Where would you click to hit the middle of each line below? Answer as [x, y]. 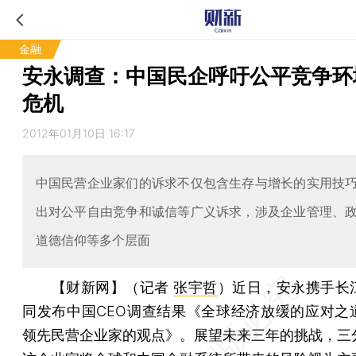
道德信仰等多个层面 [93, 240]
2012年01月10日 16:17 [79, 133]
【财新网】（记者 [112, 287]
